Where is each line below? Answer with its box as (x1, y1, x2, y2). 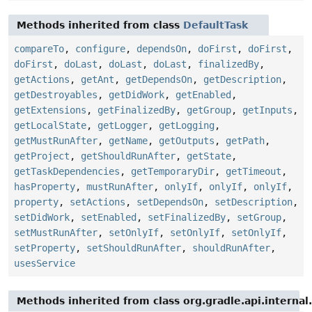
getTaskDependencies (14, 166, 120, 178)
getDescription (203, 74, 281, 86)
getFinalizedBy (97, 104, 175, 116)
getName (109, 135, 148, 147)
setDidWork (14, 212, 70, 224)
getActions (14, 74, 70, 86)
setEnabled (81, 212, 136, 224)
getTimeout (226, 166, 281, 178)
